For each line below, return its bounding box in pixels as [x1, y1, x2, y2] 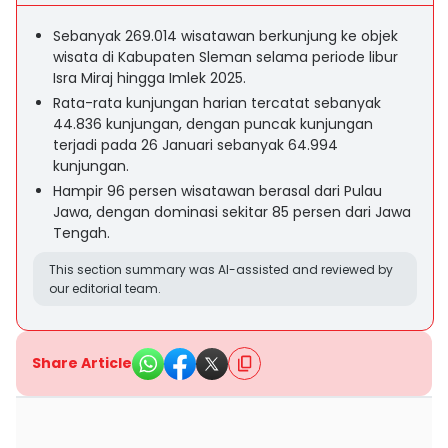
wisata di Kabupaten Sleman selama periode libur [53, 47, 398, 67]
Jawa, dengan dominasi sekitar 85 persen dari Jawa [53, 202, 411, 222]
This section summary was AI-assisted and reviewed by [49, 261, 393, 278]
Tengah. [53, 223, 110, 243]
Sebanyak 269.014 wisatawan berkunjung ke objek [53, 26, 398, 46]
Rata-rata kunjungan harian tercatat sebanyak [53, 93, 381, 113]
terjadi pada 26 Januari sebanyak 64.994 [53, 135, 338, 155]
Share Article [32, 353, 132, 373]
